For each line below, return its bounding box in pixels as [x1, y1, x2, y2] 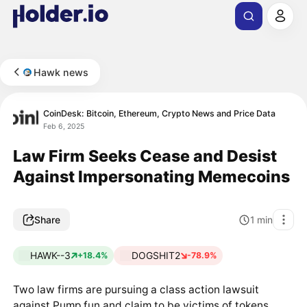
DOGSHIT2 [131, 249, 180, 262]
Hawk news [34, 66, 89, 78]
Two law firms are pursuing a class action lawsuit [12, 282, 259, 296]
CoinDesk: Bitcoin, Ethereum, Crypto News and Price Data [43, 108, 276, 119]
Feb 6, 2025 [43, 121, 85, 131]
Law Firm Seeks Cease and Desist [12, 145, 277, 166]
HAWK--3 [29, 249, 71, 262]
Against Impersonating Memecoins [12, 166, 290, 186]
